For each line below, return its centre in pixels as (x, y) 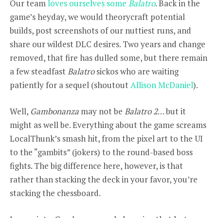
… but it (172, 111)
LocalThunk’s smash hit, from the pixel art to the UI (106, 139)
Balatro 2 (141, 111)
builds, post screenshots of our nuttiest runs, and (100, 30)
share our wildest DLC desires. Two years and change (108, 44)
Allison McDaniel (162, 85)
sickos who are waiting (136, 71)
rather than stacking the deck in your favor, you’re (104, 180)
